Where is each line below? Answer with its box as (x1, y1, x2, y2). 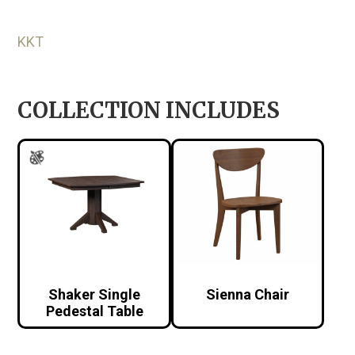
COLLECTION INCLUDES (17, 96, 281, 124)
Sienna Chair (206, 285, 290, 303)
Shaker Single (48, 285, 141, 303)
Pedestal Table (45, 302, 143, 319)
